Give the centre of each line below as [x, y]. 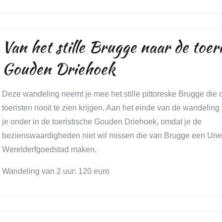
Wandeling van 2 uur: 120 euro [55, 171]
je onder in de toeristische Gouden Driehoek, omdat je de [102, 122]
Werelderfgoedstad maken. [49, 149]
